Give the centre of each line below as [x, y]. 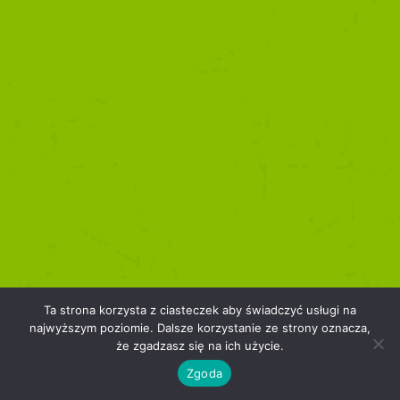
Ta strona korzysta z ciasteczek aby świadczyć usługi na [200, 310]
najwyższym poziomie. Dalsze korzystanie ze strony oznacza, [200, 328]
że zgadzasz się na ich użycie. [200, 346]
